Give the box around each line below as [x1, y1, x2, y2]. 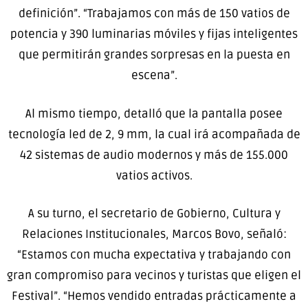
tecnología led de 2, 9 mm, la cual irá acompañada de [8, 126, 300, 142]
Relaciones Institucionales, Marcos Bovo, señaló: [21, 227, 287, 242]
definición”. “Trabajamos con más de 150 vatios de [18, 6, 290, 21]
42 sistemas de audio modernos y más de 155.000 [20, 147, 288, 162]
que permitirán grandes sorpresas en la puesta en [18, 47, 290, 63]
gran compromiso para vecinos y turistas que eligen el [7, 268, 301, 283]
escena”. [131, 68, 177, 83]
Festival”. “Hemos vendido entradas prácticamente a [12, 289, 296, 304]
